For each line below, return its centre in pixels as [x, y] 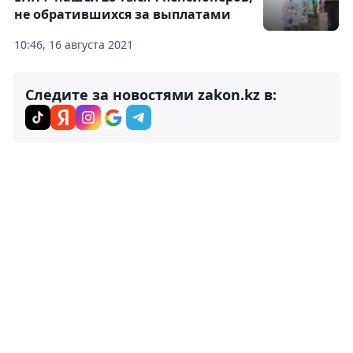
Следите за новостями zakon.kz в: [151, 94]
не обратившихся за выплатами [123, 14]
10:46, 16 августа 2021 [74, 44]
